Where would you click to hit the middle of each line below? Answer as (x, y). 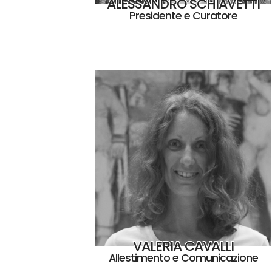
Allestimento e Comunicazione (183, 258)
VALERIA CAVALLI (183, 246)
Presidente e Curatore (183, 15)
